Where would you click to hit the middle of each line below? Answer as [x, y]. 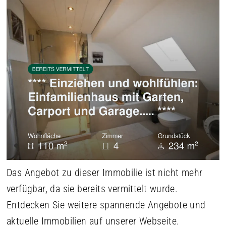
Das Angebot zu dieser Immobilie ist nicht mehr [105, 172]
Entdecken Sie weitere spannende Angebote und [106, 205]
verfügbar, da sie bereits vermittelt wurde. [92, 188]
